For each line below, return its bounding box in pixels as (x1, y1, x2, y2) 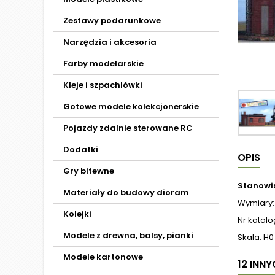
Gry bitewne (63, 165, 114, 177)
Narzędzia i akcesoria (63, 36, 157, 48)
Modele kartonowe (63, 251, 143, 263)
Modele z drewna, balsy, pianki (63, 230, 193, 241)
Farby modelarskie (63, 58, 144, 69)
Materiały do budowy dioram (63, 187, 189, 198)
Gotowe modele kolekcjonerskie (63, 101, 199, 112)
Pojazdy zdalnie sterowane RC (63, 122, 193, 134)
